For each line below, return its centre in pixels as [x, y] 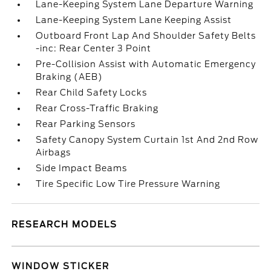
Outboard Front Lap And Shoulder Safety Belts [146, 36]
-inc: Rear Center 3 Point [94, 48]
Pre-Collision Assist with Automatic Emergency [146, 64]
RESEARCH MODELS [65, 224]
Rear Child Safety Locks [92, 93]
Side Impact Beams [82, 168]
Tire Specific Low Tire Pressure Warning [128, 184]
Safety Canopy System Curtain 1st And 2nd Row [147, 140]
